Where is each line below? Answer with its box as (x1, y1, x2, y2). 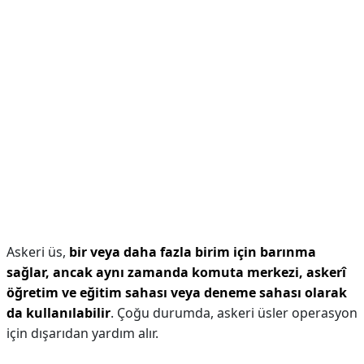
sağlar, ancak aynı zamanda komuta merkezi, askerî (6, 263, 346, 281)
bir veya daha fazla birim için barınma (69, 243, 316, 261)
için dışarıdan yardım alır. (6, 324, 158, 342)
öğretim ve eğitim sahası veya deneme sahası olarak (6, 284, 347, 301)
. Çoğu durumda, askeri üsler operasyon (110, 304, 357, 322)
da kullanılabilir (6, 304, 110, 322)
